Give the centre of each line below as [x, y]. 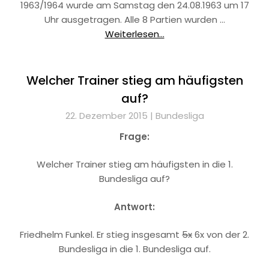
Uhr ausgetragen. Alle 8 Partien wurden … [134, 19]
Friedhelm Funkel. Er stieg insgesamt [101, 234]
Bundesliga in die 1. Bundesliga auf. [134, 249]
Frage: [134, 136]
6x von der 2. [221, 234]
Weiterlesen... [134, 34]
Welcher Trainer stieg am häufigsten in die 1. [134, 164]
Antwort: [134, 207]
